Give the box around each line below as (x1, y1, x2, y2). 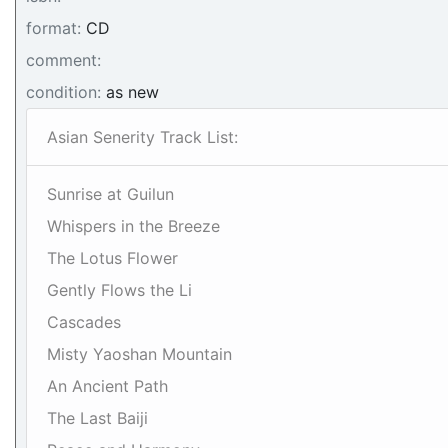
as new (101, 82, 159, 102)
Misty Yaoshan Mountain (47, 344, 232, 364)
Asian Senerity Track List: (47, 127, 238, 147)
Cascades (47, 312, 121, 332)
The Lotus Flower (47, 248, 178, 268)
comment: (26, 50, 101, 70)
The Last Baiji (47, 408, 148, 428)
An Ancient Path (47, 376, 168, 396)
